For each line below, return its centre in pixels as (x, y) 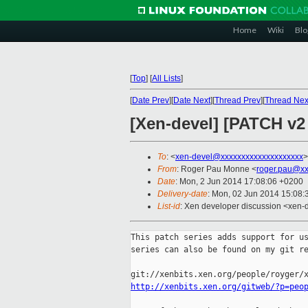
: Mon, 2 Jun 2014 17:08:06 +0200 (239, 182)
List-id (169, 207)
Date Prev (151, 100)
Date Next (192, 100)
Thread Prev (238, 100)
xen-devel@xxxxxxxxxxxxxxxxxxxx (239, 157)
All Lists (166, 78)
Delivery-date (183, 194)
